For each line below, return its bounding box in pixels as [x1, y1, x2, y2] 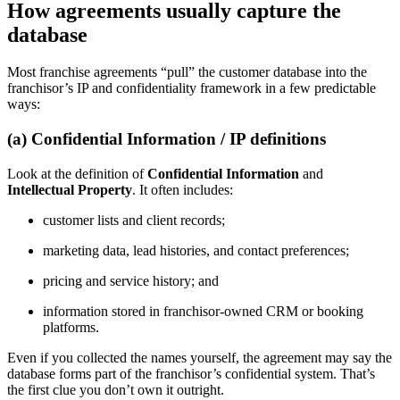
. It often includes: [132, 181, 233, 197]
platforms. [43, 319, 99, 335]
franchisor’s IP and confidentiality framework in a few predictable [7, 80, 376, 96]
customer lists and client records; [43, 212, 225, 228]
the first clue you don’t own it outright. [7, 381, 224, 397]
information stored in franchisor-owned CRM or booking [43, 303, 363, 319]
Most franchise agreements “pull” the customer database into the [7, 64, 367, 80]
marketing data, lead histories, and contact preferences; [43, 242, 349, 258]
